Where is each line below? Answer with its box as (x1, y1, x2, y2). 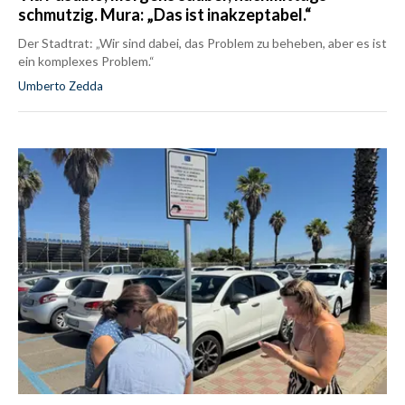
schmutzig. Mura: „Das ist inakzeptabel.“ (18, 5, 311, 25)
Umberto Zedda (18, 79, 103, 94)
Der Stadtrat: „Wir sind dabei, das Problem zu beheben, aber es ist (18, 35, 387, 52)
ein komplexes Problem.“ (18, 53, 155, 70)
